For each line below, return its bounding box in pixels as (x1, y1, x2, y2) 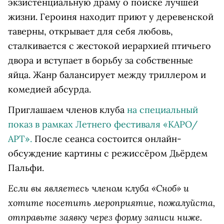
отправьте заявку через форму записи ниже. (8, 211, 202, 223)
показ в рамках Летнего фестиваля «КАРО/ (8, 118, 197, 130)
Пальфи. (8, 162, 44, 173)
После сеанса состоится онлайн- (32, 133, 181, 144)
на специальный (127, 104, 198, 115)
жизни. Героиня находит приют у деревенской (8, 11, 213, 22)
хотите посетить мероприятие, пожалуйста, (8, 196, 215, 208)
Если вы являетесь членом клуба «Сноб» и (8, 182, 189, 194)
